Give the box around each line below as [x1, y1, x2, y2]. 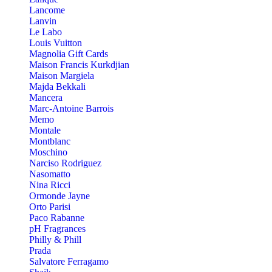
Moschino [29, 147, 67, 158]
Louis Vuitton [29, 38, 82, 49]
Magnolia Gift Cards [29, 49, 108, 59]
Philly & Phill [29, 234, 81, 245]
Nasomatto [29, 169, 70, 180]
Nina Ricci [29, 180, 70, 191]
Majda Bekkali [29, 81, 86, 92]
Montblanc [29, 136, 70, 147]
